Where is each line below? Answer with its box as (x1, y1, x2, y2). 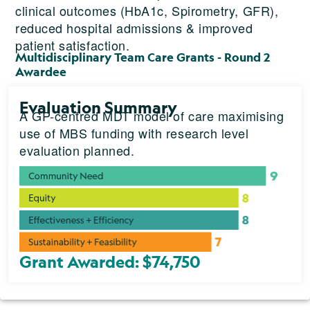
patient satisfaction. (15, 36, 130, 55)
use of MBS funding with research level (19, 124, 249, 143)
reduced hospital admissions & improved (15, 19, 253, 37)
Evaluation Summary (19, 97, 177, 118)
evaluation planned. (19, 141, 135, 160)
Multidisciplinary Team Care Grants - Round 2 (15, 50, 270, 66)
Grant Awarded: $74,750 (19, 250, 201, 272)
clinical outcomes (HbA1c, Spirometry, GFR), (15, 1, 279, 20)
